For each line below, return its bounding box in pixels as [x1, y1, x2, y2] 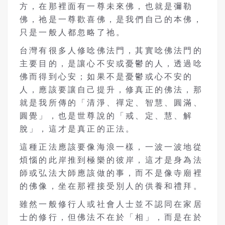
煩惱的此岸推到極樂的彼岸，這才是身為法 [20, 156, 203, 165]
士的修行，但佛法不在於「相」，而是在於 [20, 213, 203, 222]
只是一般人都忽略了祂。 [20, 28, 126, 37]
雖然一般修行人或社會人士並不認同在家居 [20, 200, 203, 209]
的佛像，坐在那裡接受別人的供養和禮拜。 [20, 182, 203, 191]
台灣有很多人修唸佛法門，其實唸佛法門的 [20, 46, 203, 55]
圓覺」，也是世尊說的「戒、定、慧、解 [20, 111, 193, 121]
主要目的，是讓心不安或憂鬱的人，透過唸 [20, 59, 203, 68]
